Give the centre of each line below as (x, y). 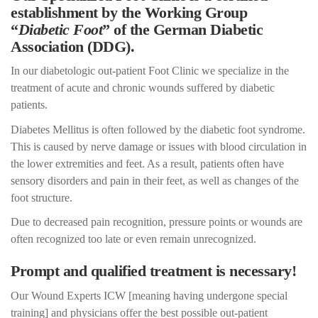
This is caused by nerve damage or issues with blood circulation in (159, 146)
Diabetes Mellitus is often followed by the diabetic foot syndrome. (158, 129)
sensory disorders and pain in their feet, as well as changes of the (155, 180)
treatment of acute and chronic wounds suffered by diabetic (143, 88)
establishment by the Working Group (129, 12)
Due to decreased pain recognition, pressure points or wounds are (157, 222)
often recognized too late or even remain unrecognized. (133, 239)
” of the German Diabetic (182, 29)
